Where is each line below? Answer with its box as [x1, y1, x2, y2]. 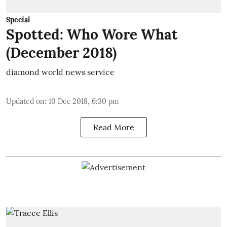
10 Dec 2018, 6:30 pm [49, 97, 119, 106]
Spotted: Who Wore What [6, 25, 178, 44]
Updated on [6, 97, 45, 106]
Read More [93, 122, 134, 132]
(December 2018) [6, 44, 117, 62]
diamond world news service [6, 67, 115, 77]
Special [6, 15, 30, 24]
